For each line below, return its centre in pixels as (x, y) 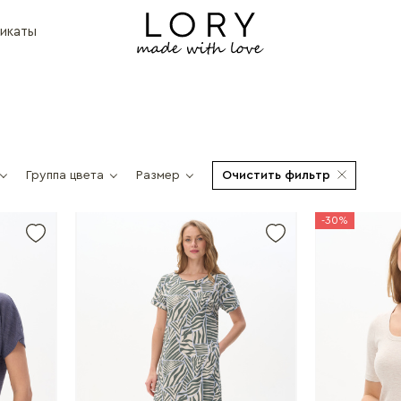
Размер (158, 175)
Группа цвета (65, 175)
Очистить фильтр (276, 175)
